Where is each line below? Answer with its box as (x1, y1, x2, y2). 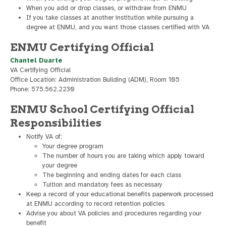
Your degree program (42, 142, 103, 150)
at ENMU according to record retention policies (26, 199, 164, 208)
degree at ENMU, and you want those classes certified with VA (26, 23, 209, 32)
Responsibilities (10, 117, 101, 130)
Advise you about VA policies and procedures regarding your (26, 209, 201, 217)
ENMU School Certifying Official (10, 103, 194, 116)
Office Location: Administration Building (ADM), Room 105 (10, 76, 180, 84)
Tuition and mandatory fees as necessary (42, 180, 162, 189)
